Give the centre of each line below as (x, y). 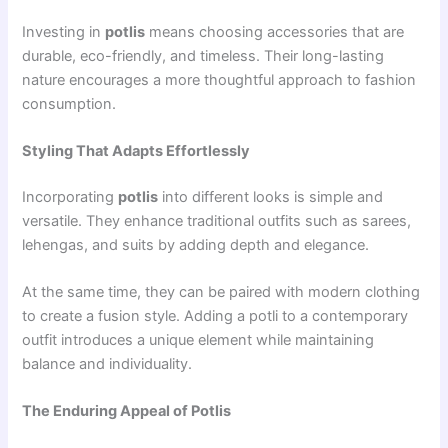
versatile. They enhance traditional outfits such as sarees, (217, 220)
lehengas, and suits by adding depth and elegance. (196, 244)
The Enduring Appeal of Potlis (127, 411)
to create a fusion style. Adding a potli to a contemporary (215, 316)
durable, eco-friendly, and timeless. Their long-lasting (203, 55)
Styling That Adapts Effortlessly (136, 150)
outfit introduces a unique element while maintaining (198, 340)
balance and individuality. (107, 364)
